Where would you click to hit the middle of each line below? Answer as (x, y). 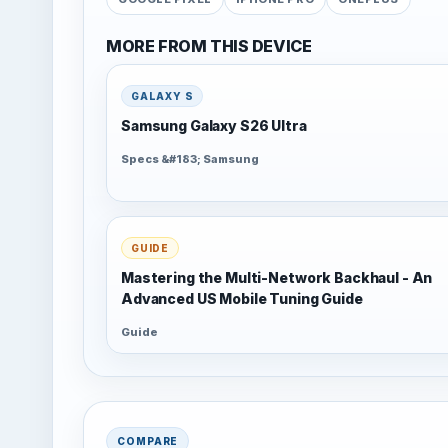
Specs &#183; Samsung (190, 159)
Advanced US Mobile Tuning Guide (242, 299)
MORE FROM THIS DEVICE (209, 45)
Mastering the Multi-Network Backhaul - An (277, 278)
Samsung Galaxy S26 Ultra (214, 126)
